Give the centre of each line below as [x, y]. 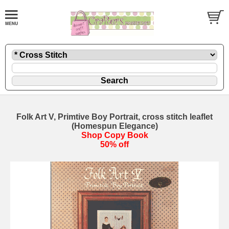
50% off [114, 144]
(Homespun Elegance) [114, 126]
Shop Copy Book [114, 135]
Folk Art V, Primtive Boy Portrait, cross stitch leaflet [114, 117]
